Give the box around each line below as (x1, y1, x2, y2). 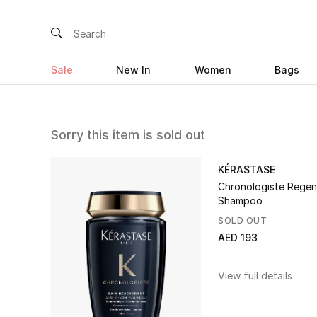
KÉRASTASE (218, 163, 275, 175)
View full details (218, 270, 292, 282)
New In (116, 64, 151, 76)
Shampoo (218, 195, 263, 207)
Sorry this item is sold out (51, 127, 205, 142)
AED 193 (218, 231, 258, 243)
